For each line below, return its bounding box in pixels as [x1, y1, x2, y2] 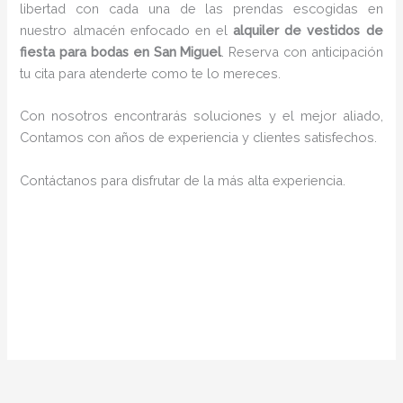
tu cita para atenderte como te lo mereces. [20, 66, 285, 82]
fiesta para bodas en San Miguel [20, 44, 222, 60]
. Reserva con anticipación [221, 44, 383, 60]
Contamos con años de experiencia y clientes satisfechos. [20, 130, 378, 146]
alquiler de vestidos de [233, 22, 383, 39]
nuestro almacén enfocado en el [20, 22, 234, 39]
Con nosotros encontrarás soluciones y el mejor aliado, [20, 108, 383, 124]
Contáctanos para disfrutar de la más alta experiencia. [20, 172, 346, 188]
